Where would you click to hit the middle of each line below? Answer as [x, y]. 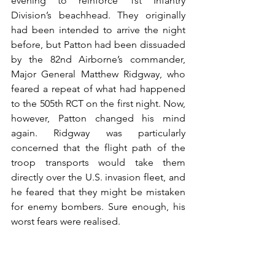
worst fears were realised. [67, 221]
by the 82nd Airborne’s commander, [98, 59]
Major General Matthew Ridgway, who [98, 74]
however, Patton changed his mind [98, 118]
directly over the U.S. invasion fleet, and [98, 177]
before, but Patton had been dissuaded [98, 44]
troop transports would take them [98, 162]
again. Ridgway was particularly [98, 133]
